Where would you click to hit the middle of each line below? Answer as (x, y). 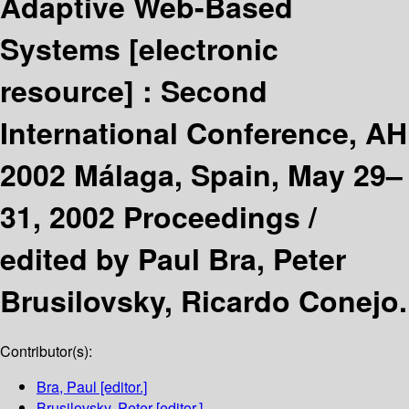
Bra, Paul (67, 387)
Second (214, 90)
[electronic (204, 48)
